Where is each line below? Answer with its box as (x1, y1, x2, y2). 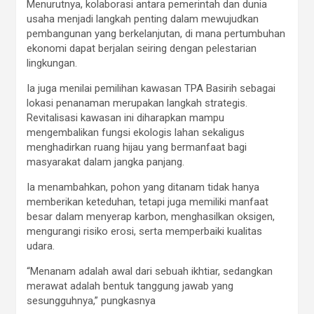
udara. (27, 240, 55, 252)
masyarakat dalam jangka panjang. (27, 156, 184, 168)
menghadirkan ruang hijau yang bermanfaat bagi (27, 141, 247, 153)
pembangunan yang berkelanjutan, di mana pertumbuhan (27, 27, 285, 40)
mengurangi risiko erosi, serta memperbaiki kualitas (27, 225, 262, 238)
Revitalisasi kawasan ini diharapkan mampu (27, 111, 224, 124)
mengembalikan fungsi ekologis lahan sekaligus (27, 126, 245, 139)
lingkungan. (27, 57, 77, 69)
